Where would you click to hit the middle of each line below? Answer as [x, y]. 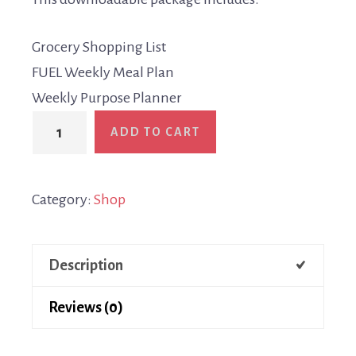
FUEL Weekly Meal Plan [103, 72]
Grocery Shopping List [99, 46]
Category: [63, 199]
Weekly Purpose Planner [107, 97]
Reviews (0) [86, 307]
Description [86, 265]
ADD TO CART [155, 132]
